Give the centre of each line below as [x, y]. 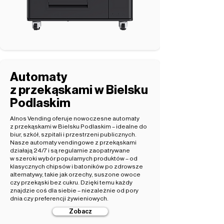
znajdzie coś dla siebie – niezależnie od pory [74, 190]
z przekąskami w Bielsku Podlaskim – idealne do [78, 126]
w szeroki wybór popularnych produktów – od [74, 158]
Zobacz [80, 211]
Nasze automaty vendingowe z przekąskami [73, 142]
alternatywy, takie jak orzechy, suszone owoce [75, 174]
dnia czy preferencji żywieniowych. [59, 198]
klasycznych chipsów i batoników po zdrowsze [76, 166]
